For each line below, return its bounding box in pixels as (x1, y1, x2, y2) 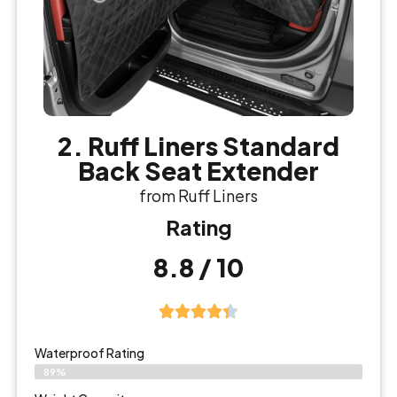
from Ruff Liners (139, 184, 258, 206)
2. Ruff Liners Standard (58, 129, 339, 161)
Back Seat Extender (78, 154, 319, 186)
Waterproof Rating (35, 345, 144, 362)
